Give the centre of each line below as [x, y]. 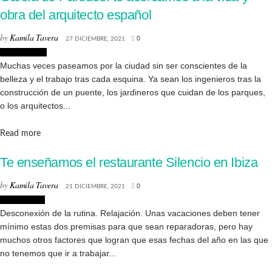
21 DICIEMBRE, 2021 [95, 186]
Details [53, 133]
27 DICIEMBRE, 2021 [95, 39]
